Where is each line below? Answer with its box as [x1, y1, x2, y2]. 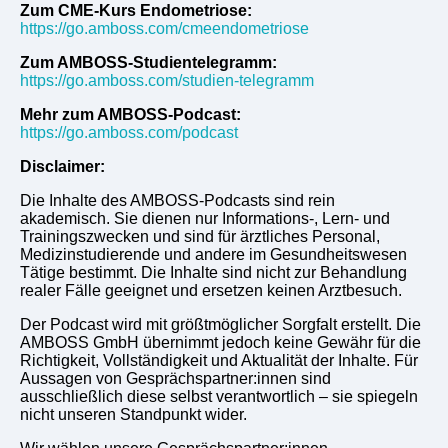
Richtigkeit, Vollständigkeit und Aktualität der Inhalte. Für [20, 351, 418, 369]
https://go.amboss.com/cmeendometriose [20, 19, 309, 37]
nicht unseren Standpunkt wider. [20, 405, 247, 423]
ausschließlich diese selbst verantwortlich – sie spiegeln [20, 387, 418, 405]
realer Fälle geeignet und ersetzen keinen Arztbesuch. [20, 281, 402, 299]
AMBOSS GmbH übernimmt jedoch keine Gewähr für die [20, 333, 421, 351]
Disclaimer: [20, 157, 105, 175]
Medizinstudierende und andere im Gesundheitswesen [20, 245, 407, 263]
